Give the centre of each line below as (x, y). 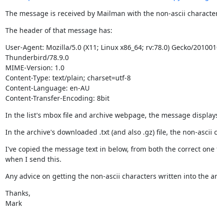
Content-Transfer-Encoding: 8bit (57, 98)
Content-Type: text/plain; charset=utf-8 (68, 77)
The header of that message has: (59, 30)
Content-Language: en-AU (47, 88)
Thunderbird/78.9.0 (37, 57)
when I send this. (33, 159)
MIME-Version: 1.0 (35, 67)
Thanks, (18, 193)
